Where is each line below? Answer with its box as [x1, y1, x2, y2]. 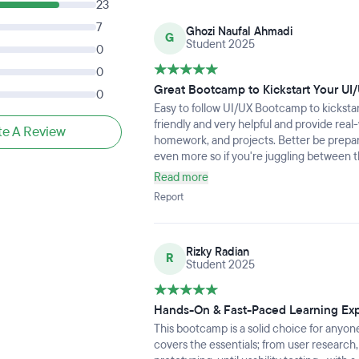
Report [153, 191, 184, 204]
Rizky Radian [185, 244, 249, 260]
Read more [153, 170, 208, 185]
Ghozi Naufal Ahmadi [185, 24, 292, 39]
